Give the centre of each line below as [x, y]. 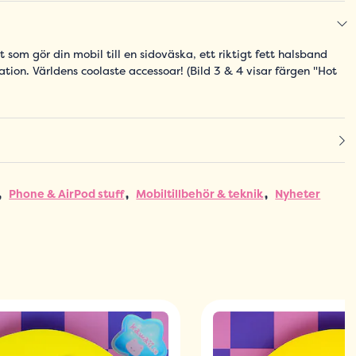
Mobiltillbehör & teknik [200, 194]
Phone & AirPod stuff [67, 194]
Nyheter [298, 194]
